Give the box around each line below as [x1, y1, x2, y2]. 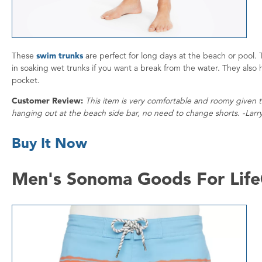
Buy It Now [12, 135, 87, 152]
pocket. [12, 75, 40, 86]
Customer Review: [12, 95, 83, 106]
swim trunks [36, 50, 83, 61]
